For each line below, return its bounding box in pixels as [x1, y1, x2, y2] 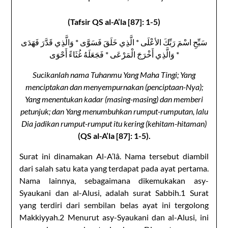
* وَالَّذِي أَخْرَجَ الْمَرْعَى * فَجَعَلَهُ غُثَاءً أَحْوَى [49, 49, 179, 59]
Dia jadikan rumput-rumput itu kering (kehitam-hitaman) [21, 118, 207, 128]
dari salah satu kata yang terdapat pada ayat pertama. [19, 163, 209, 173]
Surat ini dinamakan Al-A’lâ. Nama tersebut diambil [19, 151, 209, 161]
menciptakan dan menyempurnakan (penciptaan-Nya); [25, 81, 203, 92]
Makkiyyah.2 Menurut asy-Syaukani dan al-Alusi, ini [19, 212, 209, 222]
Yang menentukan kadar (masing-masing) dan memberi [25, 94, 203, 104]
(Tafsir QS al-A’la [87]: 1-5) [68, 16, 160, 26]
